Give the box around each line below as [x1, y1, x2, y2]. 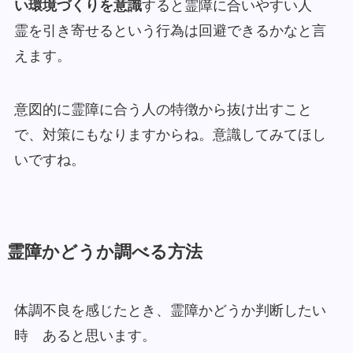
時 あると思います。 [13, 327, 156, 344]
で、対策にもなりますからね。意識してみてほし [13, 126, 326, 143]
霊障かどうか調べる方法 [6, 242, 203, 262]
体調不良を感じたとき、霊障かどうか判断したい [13, 302, 326, 318]
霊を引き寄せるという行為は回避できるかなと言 [13, 23, 326, 39]
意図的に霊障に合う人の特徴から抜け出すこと [13, 101, 312, 117]
